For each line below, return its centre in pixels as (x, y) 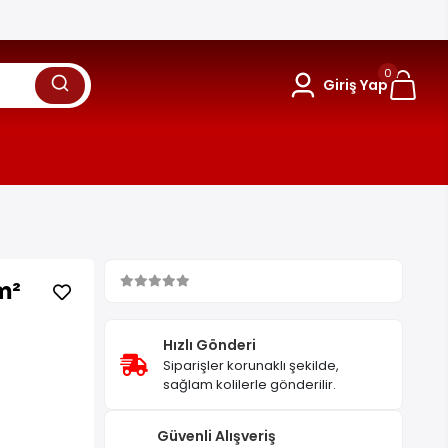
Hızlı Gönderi (210, 345)
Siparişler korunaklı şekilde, (251, 365)
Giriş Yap (355, 84)
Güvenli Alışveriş (217, 436)
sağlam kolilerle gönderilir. (250, 384)
